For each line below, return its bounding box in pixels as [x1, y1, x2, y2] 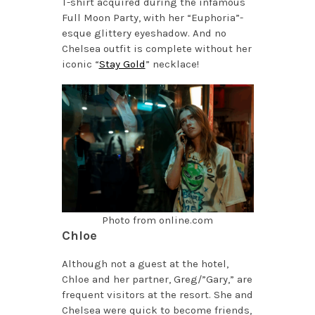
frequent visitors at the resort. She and [61, 288, 253, 301]
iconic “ [61, 57, 99, 70]
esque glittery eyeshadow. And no [61, 26, 226, 39]
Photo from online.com [102, 213, 213, 226]
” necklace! [145, 57, 199, 70]
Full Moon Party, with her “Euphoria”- [61, 11, 243, 24]
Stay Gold [98, 57, 146, 70]
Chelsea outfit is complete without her [61, 41, 252, 55]
